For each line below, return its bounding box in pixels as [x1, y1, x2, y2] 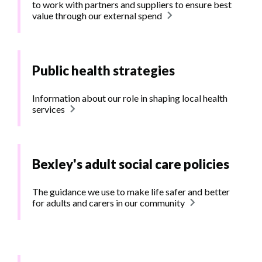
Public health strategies [32, 63, 175, 79]
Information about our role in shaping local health [32, 92, 227, 104]
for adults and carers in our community [32, 197, 185, 209]
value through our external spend [32, 10, 162, 22]
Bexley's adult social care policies [32, 156, 229, 173]
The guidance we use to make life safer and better [32, 186, 230, 198]
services [32, 104, 65, 115]
